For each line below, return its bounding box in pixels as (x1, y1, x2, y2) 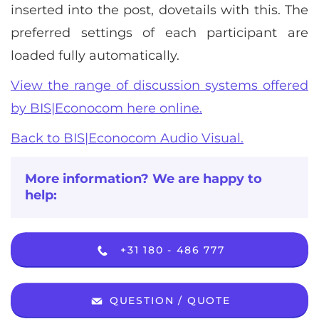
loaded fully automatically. (11, 48, 179, 63)
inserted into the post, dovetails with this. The (11, 2, 308, 18)
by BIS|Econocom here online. (11, 100, 202, 116)
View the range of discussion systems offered (11, 78, 308, 93)
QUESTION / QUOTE (105, 294, 231, 307)
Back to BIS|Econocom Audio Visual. (11, 130, 244, 146)
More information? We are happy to (25, 171, 262, 187)
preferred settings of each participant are (11, 25, 308, 41)
